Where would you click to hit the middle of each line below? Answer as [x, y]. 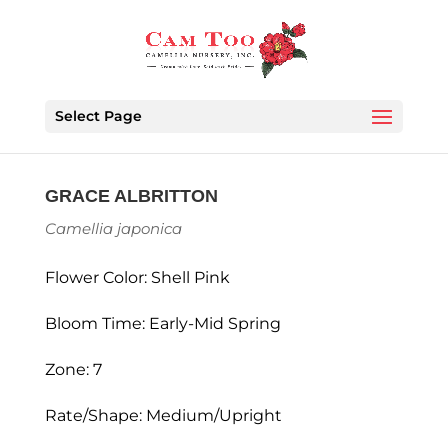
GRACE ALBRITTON [131, 196]
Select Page [98, 116]
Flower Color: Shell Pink [137, 277]
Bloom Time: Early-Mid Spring [162, 323]
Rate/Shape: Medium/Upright [163, 415]
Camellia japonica [113, 228]
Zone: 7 [73, 369]
